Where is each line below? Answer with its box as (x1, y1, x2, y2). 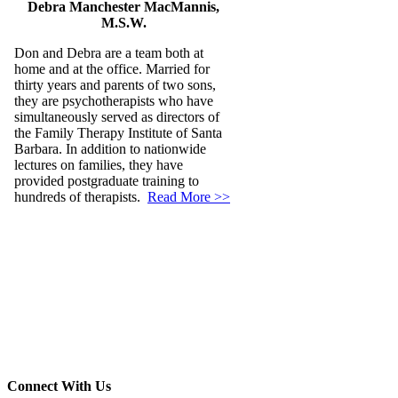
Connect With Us (7, 378, 111, 394)
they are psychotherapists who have (14, 93, 213, 109)
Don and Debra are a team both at (14, 45, 203, 61)
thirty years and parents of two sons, (14, 77, 216, 93)
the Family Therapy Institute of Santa (14, 125, 222, 141)
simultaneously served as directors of (14, 109, 219, 125)
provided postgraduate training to (14, 173, 199, 189)
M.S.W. (100, 15, 147, 31)
